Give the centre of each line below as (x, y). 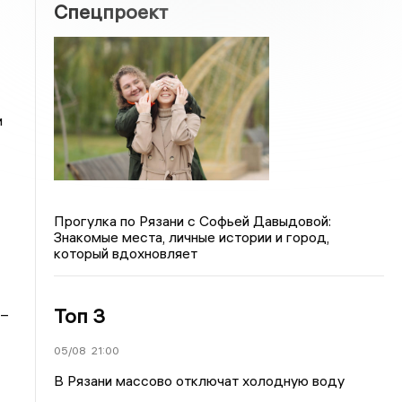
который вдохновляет (126, 253)
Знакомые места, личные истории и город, (192, 236)
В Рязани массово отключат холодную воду (200, 380)
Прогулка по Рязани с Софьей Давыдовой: (193, 220)
